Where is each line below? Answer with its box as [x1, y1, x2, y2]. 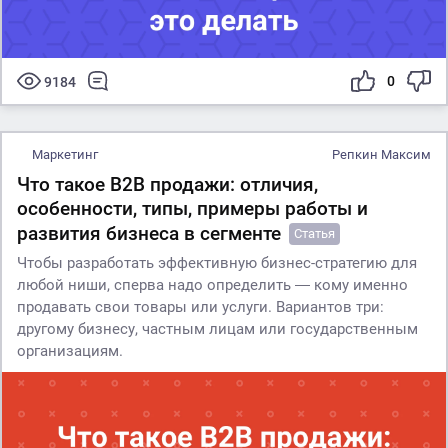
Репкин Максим [332, 146, 431, 162]
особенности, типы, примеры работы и [17, 196, 368, 220]
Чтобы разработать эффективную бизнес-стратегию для [17, 253, 417, 272]
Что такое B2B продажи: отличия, [17, 172, 318, 196]
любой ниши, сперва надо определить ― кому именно [17, 275, 408, 294]
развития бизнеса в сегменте [17, 221, 281, 245]
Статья [294, 225, 335, 241]
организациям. [17, 341, 123, 360]
